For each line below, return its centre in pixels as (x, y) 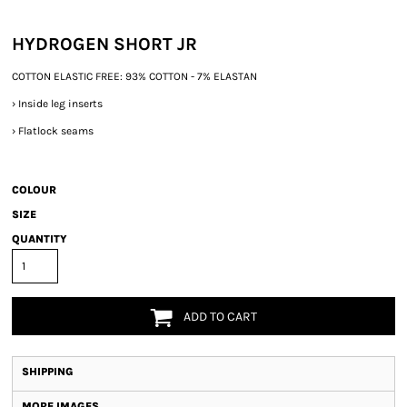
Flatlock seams (56, 131)
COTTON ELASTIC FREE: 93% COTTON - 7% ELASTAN (134, 76)
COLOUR (34, 190)
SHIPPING (48, 372)
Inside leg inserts (60, 104)
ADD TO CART (221, 317)
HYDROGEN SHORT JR (104, 44)
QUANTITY (40, 239)
